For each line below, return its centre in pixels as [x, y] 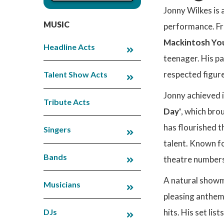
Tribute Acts [67, 101]
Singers [57, 129]
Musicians [62, 184]
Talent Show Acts [75, 74]
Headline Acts [69, 46]
